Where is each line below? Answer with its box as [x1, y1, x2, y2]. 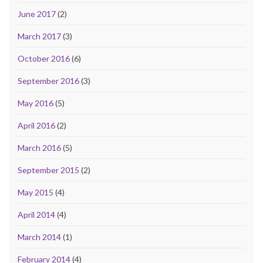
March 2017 [18, 31, 61, 41]
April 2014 [18, 209, 55, 220]
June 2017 [18, 8, 56, 19]
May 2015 [18, 187, 53, 197]
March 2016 [18, 142, 61, 153]
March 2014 [18, 231, 61, 242]
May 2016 [18, 97, 53, 108]
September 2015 [18, 164, 79, 175]
